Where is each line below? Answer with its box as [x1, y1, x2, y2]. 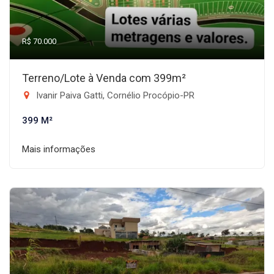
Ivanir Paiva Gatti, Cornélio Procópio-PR [34, 90, 194, 101]
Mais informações [22, 144, 95, 155]
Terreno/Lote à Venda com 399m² [22, 72, 186, 84]
